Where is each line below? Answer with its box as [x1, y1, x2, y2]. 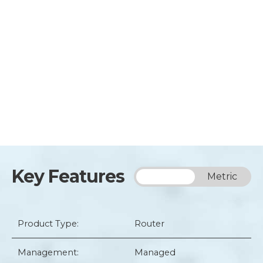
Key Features [12, 166, 124, 187]
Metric [207, 171, 237, 182]
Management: [18, 247, 79, 258]
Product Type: [18, 218, 79, 229]
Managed [134, 247, 176, 258]
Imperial [144, 171, 183, 182]
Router [134, 218, 164, 229]
